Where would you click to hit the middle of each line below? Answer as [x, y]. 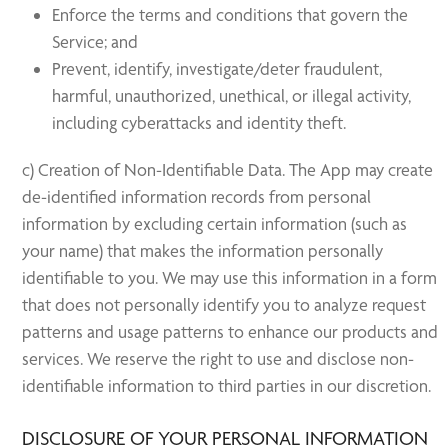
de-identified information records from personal [197, 196]
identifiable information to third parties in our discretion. [227, 385]
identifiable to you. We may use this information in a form [230, 277]
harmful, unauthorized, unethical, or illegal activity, [232, 95]
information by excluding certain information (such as [215, 223]
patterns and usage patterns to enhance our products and [230, 331]
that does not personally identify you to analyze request [224, 304]
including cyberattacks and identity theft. [199, 122]
